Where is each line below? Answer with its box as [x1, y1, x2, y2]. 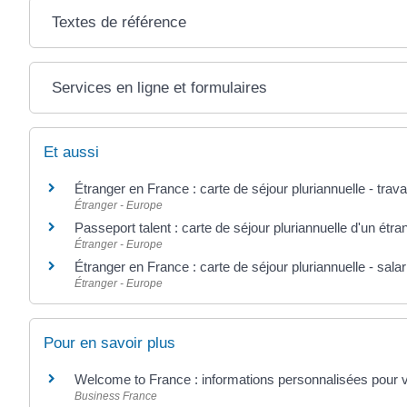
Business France [74, 390, 157, 403]
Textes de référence [51, 13, 186, 31]
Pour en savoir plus [44, 334, 175, 352]
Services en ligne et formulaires [51, 78, 267, 96]
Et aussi [44, 143, 99, 161]
